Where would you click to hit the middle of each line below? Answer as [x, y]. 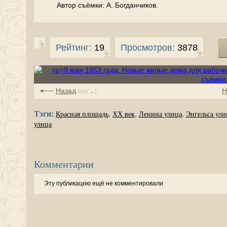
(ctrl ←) [87, 91]
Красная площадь [82, 114]
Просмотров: [148, 48]
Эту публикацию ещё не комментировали [104, 183]
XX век [124, 114]
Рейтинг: [74, 48]
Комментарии [64, 164]
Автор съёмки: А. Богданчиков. [107, 5]
